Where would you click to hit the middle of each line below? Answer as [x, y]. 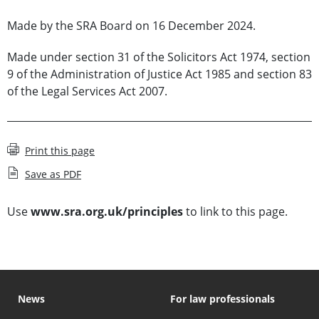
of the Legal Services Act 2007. [87, 91]
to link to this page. [235, 211]
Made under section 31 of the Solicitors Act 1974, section [159, 57]
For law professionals [223, 298]
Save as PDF [53, 174]
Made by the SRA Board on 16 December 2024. [131, 25]
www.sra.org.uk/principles [107, 211]
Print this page [60, 150]
